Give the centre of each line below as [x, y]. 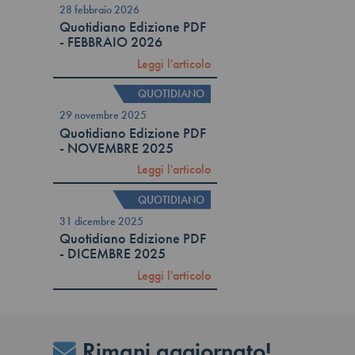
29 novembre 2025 [103, 115]
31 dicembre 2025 [102, 221]
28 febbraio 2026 [100, 9]
